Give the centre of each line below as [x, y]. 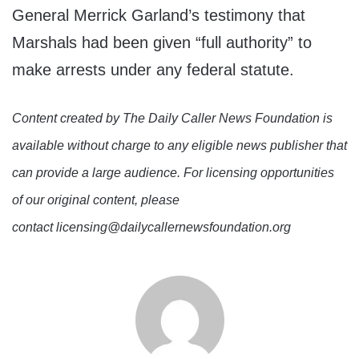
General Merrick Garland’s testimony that [159, 16]
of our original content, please [96, 200]
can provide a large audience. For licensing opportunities [173, 173]
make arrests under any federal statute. [153, 70]
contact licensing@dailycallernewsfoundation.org [151, 228]
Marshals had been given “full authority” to [162, 43]
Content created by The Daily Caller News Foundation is [172, 119]
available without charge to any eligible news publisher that [179, 146]
